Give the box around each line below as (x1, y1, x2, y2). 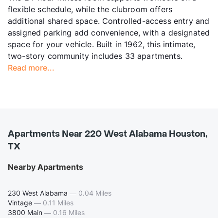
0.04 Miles (78, 188, 111, 197)
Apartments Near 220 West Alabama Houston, (8, 128, 207, 140)
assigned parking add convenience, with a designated (8, 27, 210, 37)
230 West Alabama (8, 188, 68, 197)
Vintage (8, 198, 32, 207)
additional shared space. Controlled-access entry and (8, 16, 210, 26)
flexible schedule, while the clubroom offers (8, 4, 173, 14)
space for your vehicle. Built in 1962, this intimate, (8, 39, 196, 49)
